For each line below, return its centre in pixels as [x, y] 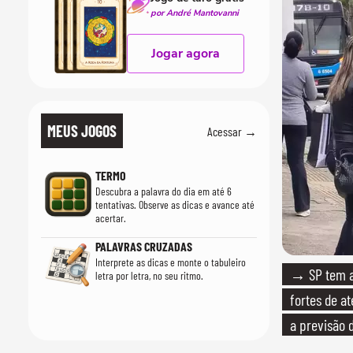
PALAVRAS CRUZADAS [143, 246]
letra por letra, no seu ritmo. [149, 275]
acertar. [110, 218]
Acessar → [232, 131]
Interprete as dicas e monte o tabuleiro [170, 262]
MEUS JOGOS [82, 131]
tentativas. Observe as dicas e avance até [175, 204]
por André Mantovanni [194, 13]
